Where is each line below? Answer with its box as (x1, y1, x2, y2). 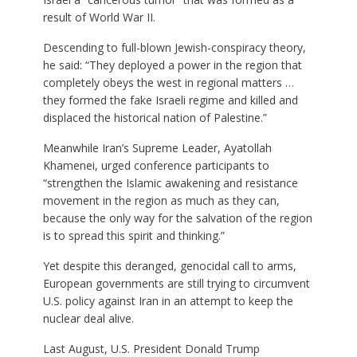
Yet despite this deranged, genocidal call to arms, (42, 257, 296, 273)
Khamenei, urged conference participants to (42, 157, 269, 173)
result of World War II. (42, 9, 155, 25)
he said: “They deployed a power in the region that (42, 57, 302, 73)
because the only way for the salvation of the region (42, 210, 312, 226)
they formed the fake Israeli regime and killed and (42, 92, 298, 108)
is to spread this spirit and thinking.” (42, 227, 225, 243)
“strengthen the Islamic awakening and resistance (42, 175, 298, 190)
